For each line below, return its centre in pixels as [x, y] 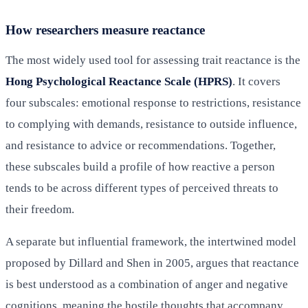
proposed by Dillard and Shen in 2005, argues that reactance [152, 263]
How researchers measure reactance [105, 30]
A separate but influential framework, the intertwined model [151, 241]
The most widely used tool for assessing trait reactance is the [153, 60]
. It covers [256, 81]
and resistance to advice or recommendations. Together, [141, 145]
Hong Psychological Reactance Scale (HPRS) [119, 81]
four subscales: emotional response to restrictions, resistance [153, 102]
